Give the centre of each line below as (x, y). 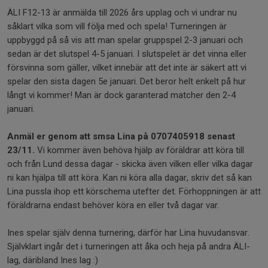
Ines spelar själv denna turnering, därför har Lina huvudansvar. (128, 233)
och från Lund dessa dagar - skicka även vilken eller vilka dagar (130, 164)
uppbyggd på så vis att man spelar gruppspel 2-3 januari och (125, 40)
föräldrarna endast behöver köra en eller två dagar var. (115, 205)
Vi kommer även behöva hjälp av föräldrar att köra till (139, 150)
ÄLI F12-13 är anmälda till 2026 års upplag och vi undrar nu (122, 13)
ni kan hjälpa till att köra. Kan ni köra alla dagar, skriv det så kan (130, 178)
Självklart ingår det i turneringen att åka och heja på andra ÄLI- (129, 246)
